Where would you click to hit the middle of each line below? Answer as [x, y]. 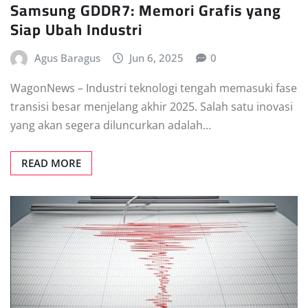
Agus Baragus [67, 58]
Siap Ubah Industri [76, 30]
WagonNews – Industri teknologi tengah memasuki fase [154, 88]
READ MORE [51, 163]
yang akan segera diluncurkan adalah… [111, 125]
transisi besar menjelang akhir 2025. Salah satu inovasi [152, 106]
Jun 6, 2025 [157, 58]
